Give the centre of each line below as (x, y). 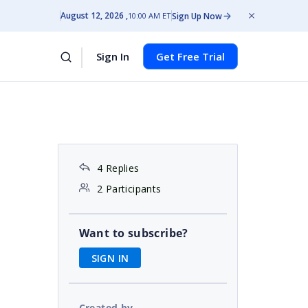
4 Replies (118, 168)
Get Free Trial (190, 56)
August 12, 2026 (92, 15)
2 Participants (129, 189)
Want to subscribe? (133, 233)
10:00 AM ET (150, 15)
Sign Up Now (197, 16)
